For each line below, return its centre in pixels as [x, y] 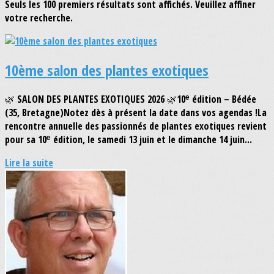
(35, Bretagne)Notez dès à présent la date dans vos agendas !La [136, 112]
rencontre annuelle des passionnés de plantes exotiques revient [136, 126]
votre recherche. [39, 18]
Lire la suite [29, 162]
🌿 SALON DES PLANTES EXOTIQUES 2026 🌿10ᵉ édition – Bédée [131, 99]
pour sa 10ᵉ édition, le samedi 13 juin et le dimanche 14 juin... [128, 139]
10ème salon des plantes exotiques [107, 70]
